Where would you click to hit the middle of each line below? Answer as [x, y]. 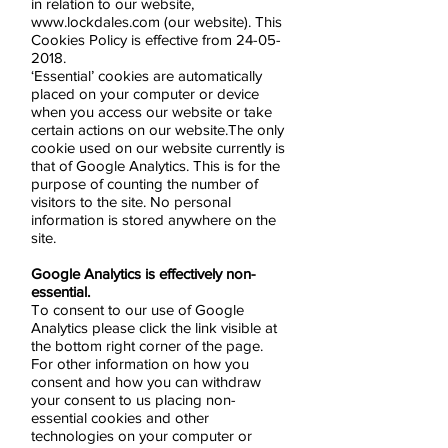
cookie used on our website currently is [158, 147]
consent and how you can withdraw [146, 381]
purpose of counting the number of [144, 183]
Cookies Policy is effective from [133, 39]
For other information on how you [140, 363]
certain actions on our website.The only [157, 129]
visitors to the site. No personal [131, 201]
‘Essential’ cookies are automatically [146, 75]
